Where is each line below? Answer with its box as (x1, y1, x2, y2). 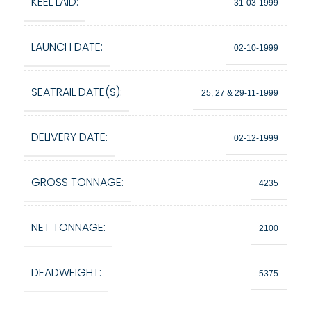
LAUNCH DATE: (31, 39, 103, 55)
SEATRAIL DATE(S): (31, 84, 122, 100)
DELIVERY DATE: (31, 129, 108, 145)
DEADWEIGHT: (31, 264, 101, 280)
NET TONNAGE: (31, 219, 106, 235)
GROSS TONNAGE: (31, 174, 124, 190)
